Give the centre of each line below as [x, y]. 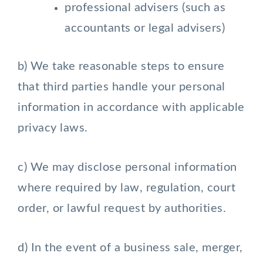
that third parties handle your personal [122, 87]
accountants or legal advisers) [145, 28]
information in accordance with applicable [131, 107]
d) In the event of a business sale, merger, [130, 248]
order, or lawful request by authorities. [122, 208]
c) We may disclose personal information [127, 167]
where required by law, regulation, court [127, 188]
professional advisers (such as [145, 8]
